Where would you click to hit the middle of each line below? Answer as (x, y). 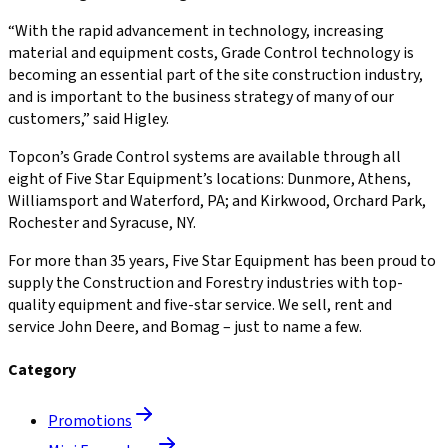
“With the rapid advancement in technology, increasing (196, 30)
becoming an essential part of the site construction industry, (215, 74)
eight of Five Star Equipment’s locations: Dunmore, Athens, (209, 178)
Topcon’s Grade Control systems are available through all (204, 156)
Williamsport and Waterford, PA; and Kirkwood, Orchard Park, (217, 200)
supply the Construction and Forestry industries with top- (205, 282)
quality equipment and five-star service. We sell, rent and (200, 304)
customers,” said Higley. (88, 118)
